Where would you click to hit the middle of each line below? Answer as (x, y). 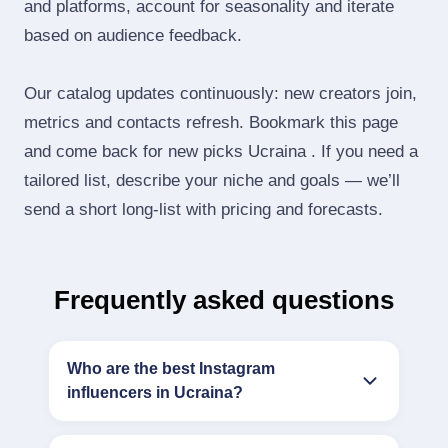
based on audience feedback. (133, 35)
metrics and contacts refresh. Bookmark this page (211, 122)
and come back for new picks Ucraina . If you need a (221, 151)
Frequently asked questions (224, 300)
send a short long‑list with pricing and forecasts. (203, 209)
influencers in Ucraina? (155, 392)
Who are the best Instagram (171, 368)
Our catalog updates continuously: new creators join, (220, 93)
